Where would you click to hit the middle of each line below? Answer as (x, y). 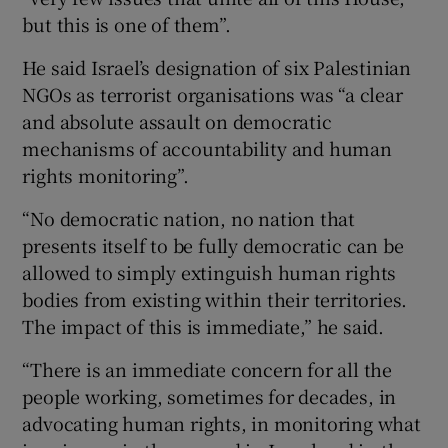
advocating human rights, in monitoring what (221, 422)
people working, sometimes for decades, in (209, 395)
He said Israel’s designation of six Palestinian (217, 66)
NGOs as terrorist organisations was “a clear (212, 93)
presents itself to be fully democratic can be (213, 244)
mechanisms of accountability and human (207, 147)
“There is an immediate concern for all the (207, 368)
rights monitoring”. (105, 174)
